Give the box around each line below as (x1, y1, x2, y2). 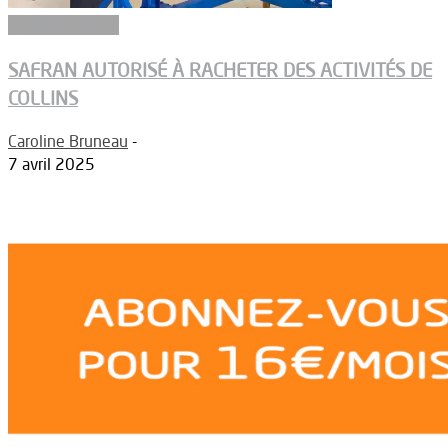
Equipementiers (8, 14, 119, 35)
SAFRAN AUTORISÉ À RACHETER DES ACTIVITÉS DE (8, 57, 432, 82)
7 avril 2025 (8, 154, 95, 175)
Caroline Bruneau (8, 131, 128, 152)
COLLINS (8, 85, 78, 110)
